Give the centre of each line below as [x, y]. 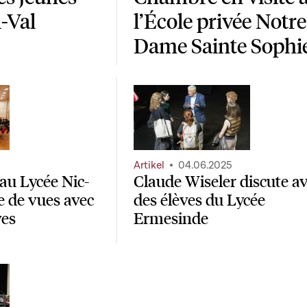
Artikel [149, 165]
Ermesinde [171, 218]
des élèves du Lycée [199, 200]
